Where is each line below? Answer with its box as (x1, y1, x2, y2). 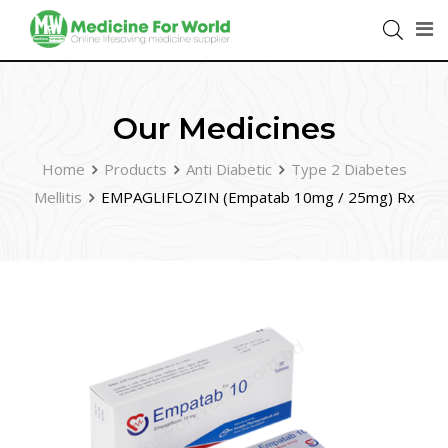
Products (103, 159, 167, 179)
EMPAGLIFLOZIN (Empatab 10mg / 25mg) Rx (100, 187, 415, 207)
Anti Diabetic (185, 159, 272, 179)
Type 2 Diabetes (290, 159, 407, 179)
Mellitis (33, 187, 82, 207)
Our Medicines (112, 110, 336, 147)
